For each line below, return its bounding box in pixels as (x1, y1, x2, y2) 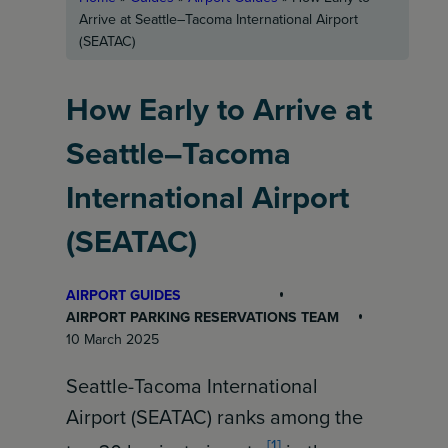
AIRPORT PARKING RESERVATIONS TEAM (66, 306, 340, 327)
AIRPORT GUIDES (66, 284, 182, 305)
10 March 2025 (66, 328, 160, 349)
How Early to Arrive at (66, 86, 373, 131)
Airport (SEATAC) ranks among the (66, 401, 364, 431)
